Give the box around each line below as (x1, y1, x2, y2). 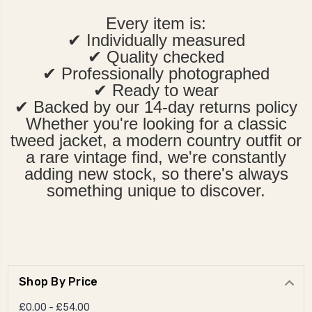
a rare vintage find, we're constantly (26, 148, 286, 167)
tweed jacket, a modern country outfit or (10, 131, 302, 150)
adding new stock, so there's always (24, 164, 288, 184)
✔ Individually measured (67, 31, 245, 50)
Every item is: (106, 14, 206, 33)
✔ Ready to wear (93, 81, 219, 100)
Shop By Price (19, 275, 98, 289)
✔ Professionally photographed (42, 64, 270, 84)
